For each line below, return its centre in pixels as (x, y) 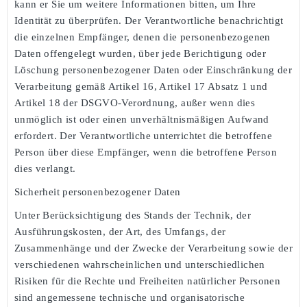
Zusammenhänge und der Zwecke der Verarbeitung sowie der (153, 248)
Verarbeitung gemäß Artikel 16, (87, 86)
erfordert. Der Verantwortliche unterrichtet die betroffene (144, 135)
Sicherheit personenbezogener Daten (98, 192)
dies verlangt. (45, 168)
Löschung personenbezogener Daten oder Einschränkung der (153, 70)
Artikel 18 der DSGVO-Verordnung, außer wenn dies (135, 102)
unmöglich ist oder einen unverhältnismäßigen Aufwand (142, 119)
